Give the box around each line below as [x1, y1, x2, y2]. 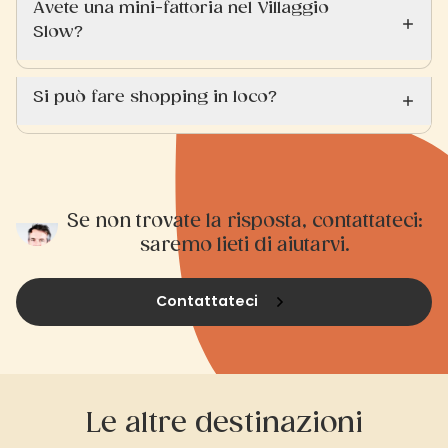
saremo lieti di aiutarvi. [139, 236, 350, 255]
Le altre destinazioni [85, 409, 363, 437]
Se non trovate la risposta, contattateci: [66, 212, 423, 231]
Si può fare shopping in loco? [33, 88, 277, 105]
